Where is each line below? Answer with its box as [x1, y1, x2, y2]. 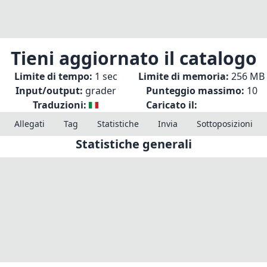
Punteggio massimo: [145, 84, 244, 97]
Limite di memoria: [138, 70, 229, 83]
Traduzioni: [33, 98, 86, 111]
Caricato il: [146, 98, 197, 111]
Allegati [14, 118, 45, 129]
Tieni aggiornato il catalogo [10, 46, 257, 70]
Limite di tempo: [14, 70, 92, 83]
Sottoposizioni [197, 118, 253, 129]
